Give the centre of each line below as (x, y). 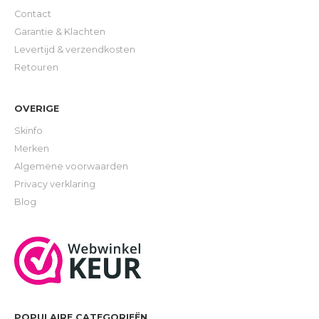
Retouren (36, 68)
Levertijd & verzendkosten (75, 50)
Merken (32, 149)
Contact (33, 14)
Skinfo (28, 131)
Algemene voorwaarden (71, 167)
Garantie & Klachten (60, 32)
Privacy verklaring (55, 184)
